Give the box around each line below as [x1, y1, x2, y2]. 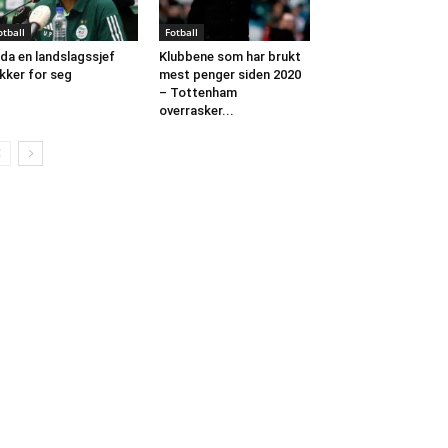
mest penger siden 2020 [158, 67, 301, 83]
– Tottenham [158, 85, 237, 101]
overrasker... [158, 103, 234, 119]
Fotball [164, 25, 198, 40]
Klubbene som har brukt [158, 49, 301, 65]
